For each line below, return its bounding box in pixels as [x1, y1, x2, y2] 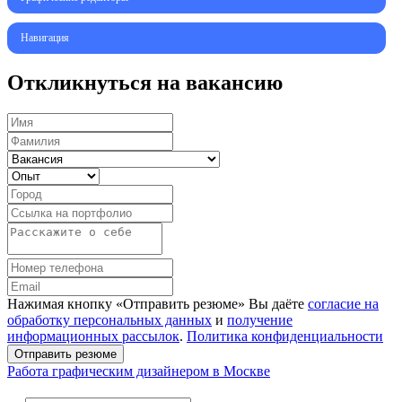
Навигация [21, 31, 69, 44]
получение [227, 312, 293, 328]
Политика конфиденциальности [187, 328, 383, 345]
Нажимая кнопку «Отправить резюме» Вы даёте [7, 296, 308, 312]
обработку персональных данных [7, 312, 212, 328]
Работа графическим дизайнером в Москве [7, 363, 270, 380]
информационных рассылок [7, 328, 179, 345]
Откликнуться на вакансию [7, 71, 283, 95]
